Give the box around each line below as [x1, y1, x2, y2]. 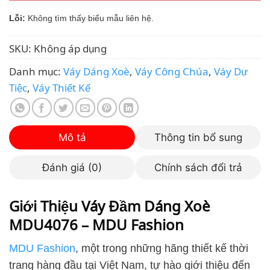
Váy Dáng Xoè [63, 61, 130, 80]
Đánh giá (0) [42, 162, 102, 174]
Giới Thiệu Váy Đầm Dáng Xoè [9, 192, 210, 218]
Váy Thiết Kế [33, 77, 90, 96]
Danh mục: [9, 61, 63, 80]
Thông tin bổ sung [154, 131, 242, 144]
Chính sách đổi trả [154, 162, 242, 174]
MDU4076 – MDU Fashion [9, 210, 184, 237]
